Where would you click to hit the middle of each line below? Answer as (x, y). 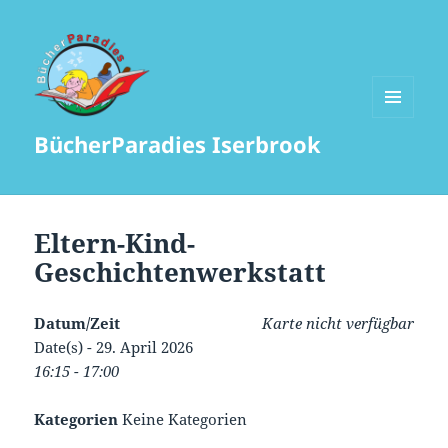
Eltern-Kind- (115, 243)
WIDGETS (400, 159)
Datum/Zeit (77, 323)
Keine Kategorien (183, 419)
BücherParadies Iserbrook (178, 144)
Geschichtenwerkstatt (180, 272)
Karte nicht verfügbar (337, 323)
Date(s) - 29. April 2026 (114, 347)
